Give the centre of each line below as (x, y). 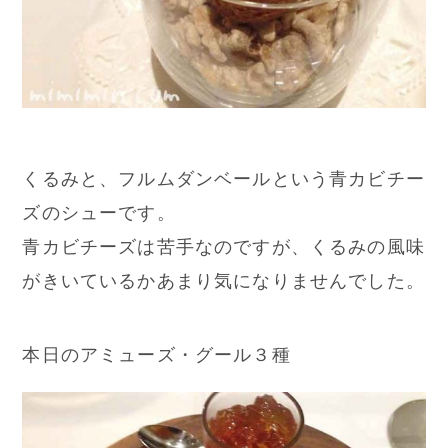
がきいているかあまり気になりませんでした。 (223, 280)
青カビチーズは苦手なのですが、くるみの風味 (223, 246)
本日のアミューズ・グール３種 (156, 354)
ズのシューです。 (99, 212)
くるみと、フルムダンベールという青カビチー (223, 178)
